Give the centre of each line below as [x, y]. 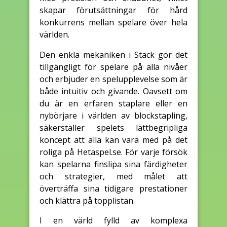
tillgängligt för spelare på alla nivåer [113, 67]
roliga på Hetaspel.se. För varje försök [113, 152]
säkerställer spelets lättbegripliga [113, 127]
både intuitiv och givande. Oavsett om [113, 91]
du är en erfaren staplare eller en [113, 103]
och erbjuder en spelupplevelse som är [113, 79]
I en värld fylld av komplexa [113, 220]
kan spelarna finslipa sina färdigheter [113, 164]
